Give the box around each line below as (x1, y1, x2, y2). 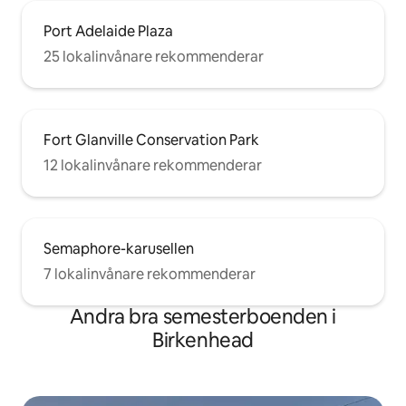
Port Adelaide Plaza (43, 21, 173, 41)
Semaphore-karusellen (43, 238, 194, 258)
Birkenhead (152, 326, 254, 353)
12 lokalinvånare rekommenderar (43, 155, 262, 175)
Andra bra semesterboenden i (69, 303, 337, 330)
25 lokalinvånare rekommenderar (43, 46, 264, 66)
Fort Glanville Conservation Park (43, 130, 259, 150)
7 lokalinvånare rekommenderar (43, 264, 256, 284)
